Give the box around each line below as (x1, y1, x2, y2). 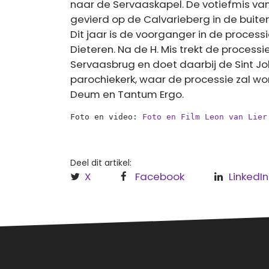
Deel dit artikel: (70, 157, 131, 169)
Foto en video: (70, 112, 142, 121)
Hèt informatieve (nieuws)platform (70, 252, 219, 264)
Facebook (135, 169, 184, 184)
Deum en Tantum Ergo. (70, 87, 184, 101)
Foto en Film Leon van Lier (142, 112, 267, 121)
